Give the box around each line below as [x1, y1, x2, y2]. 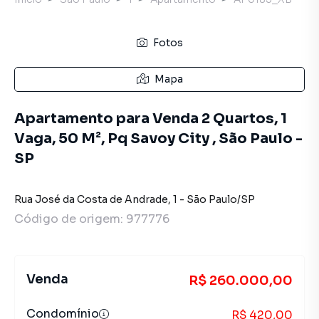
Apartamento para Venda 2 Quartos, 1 [14, 110, 287, 127]
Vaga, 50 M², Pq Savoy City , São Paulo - [14, 130, 303, 147]
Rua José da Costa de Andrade [14, 193, 168, 206]
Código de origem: [14, 211, 126, 226]
